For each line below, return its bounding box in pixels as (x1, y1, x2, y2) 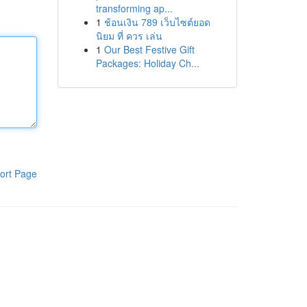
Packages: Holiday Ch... (95, 56, 199, 70)
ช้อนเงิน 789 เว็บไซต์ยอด (103, 15, 210, 29)
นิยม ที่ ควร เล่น (95, 29, 162, 42)
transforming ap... (95, 1, 173, 15)
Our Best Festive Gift (103, 42, 195, 56)
